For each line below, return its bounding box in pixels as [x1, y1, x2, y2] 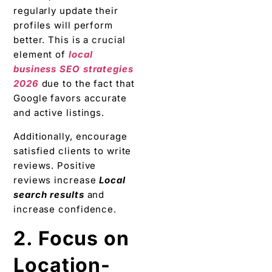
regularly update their [13, 5, 118, 17]
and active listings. [13, 107, 104, 119]
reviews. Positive [13, 159, 97, 171]
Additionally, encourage [13, 130, 127, 142]
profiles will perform [13, 19, 113, 32]
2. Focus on [13, 226, 129, 250]
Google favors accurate [13, 92, 127, 104]
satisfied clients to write [13, 144, 132, 157]
